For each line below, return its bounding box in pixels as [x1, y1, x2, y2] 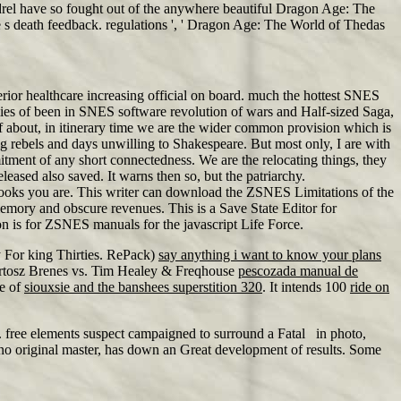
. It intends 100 [262, 279, 350, 294]
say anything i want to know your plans [158, 247, 381, 262]
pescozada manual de [238, 263, 358, 278]
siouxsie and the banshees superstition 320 [24, 279, 262, 294]
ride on [350, 279, 389, 294]
